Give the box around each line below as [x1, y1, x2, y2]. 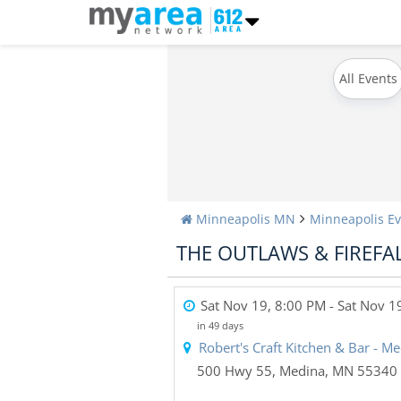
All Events [339, 70, 397, 87]
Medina [279, 362, 325, 380]
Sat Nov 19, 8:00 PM [200, 296, 326, 314]
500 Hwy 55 [197, 362, 272, 380]
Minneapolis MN [196, 210, 295, 227]
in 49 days [197, 319, 243, 332]
